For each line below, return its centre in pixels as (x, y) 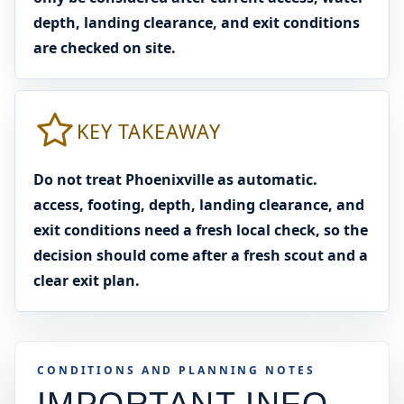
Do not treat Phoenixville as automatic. (175, 179)
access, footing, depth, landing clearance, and (199, 205)
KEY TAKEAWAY (149, 131)
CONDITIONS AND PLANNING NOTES (176, 370)
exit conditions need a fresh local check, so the (201, 230)
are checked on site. (105, 48)
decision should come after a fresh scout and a (201, 255)
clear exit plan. (87, 280)
